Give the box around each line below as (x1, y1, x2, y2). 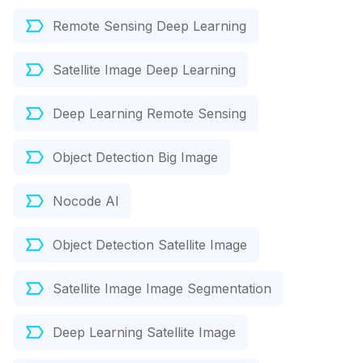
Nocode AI (53, 193, 119, 210)
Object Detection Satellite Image (53, 237, 247, 254)
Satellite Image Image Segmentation (53, 280, 271, 297)
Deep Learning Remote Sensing (53, 105, 246, 122)
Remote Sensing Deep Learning (53, 18, 246, 35)
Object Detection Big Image (53, 149, 218, 166)
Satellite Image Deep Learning (53, 62, 236, 79)
